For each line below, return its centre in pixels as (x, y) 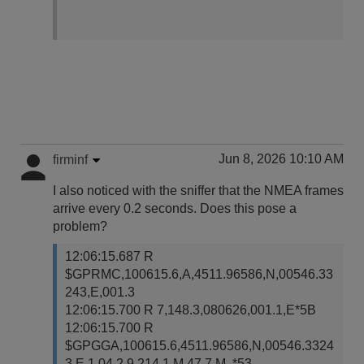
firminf (70, 160)
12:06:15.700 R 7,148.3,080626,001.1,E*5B (191, 310)
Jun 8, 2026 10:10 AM (281, 159)
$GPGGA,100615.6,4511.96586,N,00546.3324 (199, 346)
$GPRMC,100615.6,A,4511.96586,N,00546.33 (199, 274)
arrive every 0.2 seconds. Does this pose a (175, 208)
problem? (80, 226)
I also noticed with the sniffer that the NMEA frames (198, 191)
